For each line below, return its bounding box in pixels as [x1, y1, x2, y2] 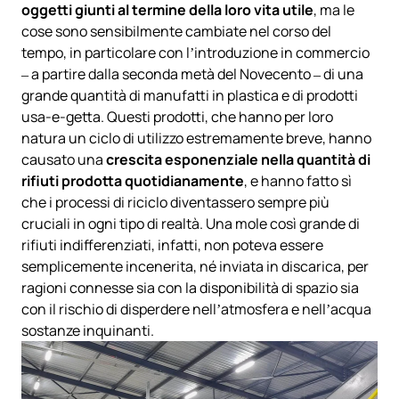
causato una [21, 150, 106, 169]
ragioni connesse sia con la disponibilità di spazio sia [21, 278, 359, 297]
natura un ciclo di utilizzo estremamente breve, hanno [21, 128, 371, 148]
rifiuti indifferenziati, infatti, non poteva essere [21, 235, 323, 255]
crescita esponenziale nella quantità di [106, 150, 370, 169]
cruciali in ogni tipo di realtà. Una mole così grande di [21, 214, 360, 233]
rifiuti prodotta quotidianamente [21, 171, 244, 191]
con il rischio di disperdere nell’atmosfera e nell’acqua [21, 299, 371, 319]
